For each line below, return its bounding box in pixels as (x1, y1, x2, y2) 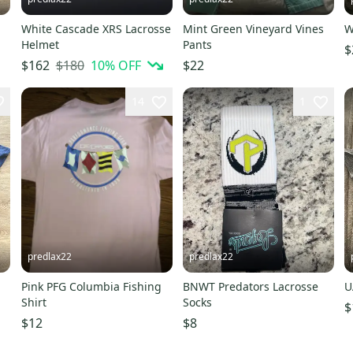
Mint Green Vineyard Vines (182, 21, 324, 37)
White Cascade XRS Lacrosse (20, 21, 171, 37)
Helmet (20, 37, 59, 53)
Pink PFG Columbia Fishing (20, 278, 162, 294)
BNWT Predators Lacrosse (182, 278, 318, 294)
